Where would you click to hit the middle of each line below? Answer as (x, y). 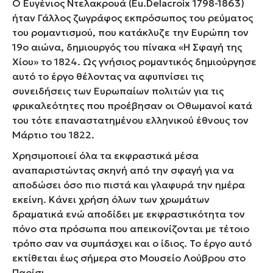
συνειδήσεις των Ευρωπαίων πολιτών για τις (118, 90)
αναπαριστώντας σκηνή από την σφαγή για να (123, 170)
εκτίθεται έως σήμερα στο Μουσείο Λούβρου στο (129, 257)
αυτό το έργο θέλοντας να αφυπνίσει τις (108, 76)
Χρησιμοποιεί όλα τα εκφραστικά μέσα (105, 155)
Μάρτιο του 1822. (53, 134)
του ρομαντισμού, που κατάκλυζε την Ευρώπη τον (130, 32)
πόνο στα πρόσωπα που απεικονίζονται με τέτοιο (131, 228)
